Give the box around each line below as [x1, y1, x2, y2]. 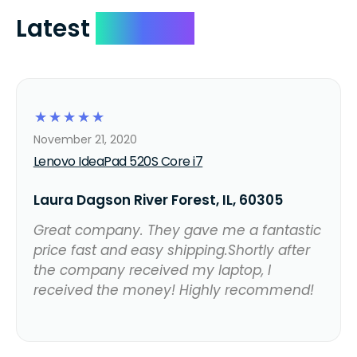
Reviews [96, 12, 194, 45]
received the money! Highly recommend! [33, 280, 314, 300]
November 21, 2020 [33, 131, 137, 148]
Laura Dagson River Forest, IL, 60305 [33, 190, 283, 210]
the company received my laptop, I [33, 261, 271, 280]
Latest [16, 12, 96, 45]
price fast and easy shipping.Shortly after [33, 241, 310, 261]
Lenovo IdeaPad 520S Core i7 [33, 152, 203, 171]
